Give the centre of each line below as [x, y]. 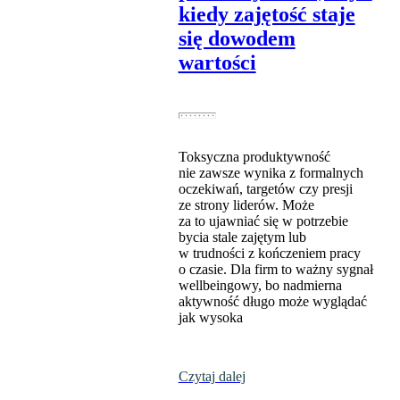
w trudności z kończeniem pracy [269, 254]
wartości [217, 63]
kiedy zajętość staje [267, 15]
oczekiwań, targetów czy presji [265, 189]
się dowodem [237, 39]
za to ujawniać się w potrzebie [263, 221]
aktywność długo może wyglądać [272, 302]
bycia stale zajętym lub [242, 237]
